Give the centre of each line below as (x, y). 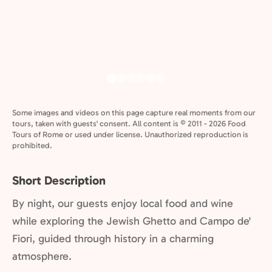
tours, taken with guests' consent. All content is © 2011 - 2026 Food (129, 124)
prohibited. (32, 145)
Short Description (59, 180)
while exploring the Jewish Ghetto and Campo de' (131, 221)
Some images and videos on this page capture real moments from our (134, 113)
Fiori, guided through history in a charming (113, 239)
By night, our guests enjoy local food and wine (123, 203)
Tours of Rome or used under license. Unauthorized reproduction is (130, 134)
